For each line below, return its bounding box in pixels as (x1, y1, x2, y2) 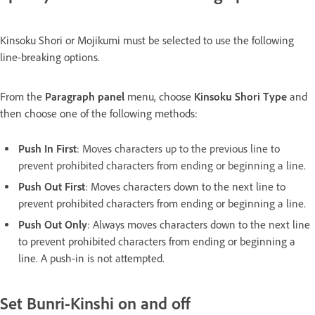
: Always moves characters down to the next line (87, 217, 310, 231)
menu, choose (127, 89, 194, 103)
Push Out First (18, 179, 85, 193)
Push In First (18, 141, 77, 155)
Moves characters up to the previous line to (82, 141, 280, 155)
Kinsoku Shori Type (194, 89, 287, 103)
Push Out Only (18, 217, 87, 231)
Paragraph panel (45, 89, 127, 103)
